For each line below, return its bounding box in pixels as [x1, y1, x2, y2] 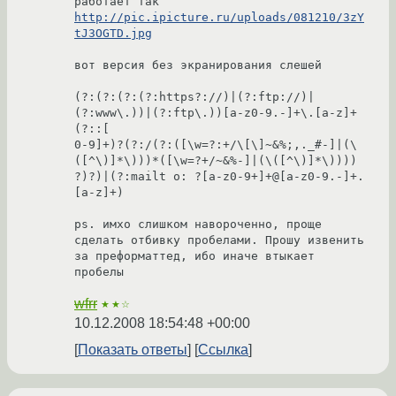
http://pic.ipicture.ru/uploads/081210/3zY [74, 11, 364, 25]
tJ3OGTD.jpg [74, 27, 152, 41]
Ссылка [198, 342, 248, 358]
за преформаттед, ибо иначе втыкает [74, 249, 315, 263]
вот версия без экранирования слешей [74, 58, 322, 72]
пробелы [74, 265, 124, 279]
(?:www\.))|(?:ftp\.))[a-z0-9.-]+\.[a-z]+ [74, 106, 357, 120]
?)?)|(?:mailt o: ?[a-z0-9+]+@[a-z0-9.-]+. [74, 170, 364, 184]
